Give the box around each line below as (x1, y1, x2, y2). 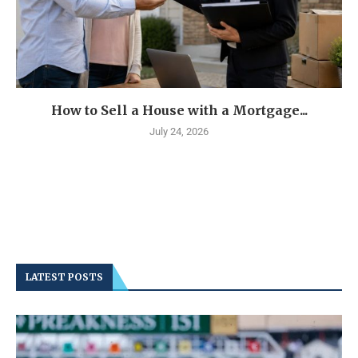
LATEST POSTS (26, 271, 103, 284)
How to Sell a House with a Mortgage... (50, 102, 308, 119)
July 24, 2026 (149, 125, 209, 138)
